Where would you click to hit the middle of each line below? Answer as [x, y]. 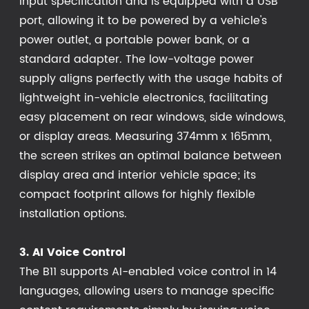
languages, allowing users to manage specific [147, 291]
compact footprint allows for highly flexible [137, 194]
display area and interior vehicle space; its [138, 175]
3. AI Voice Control [72, 252]
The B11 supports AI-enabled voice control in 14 [148, 271]
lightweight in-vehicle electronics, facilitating [144, 98]
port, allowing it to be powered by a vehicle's [143, 20]
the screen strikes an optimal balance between [150, 156]
